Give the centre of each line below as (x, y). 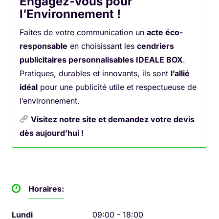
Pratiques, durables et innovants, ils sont (95, 73)
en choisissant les (102, 46)
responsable (44, 46)
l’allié (180, 73)
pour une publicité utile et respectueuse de (117, 87)
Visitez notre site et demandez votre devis (113, 119)
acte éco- (165, 32)
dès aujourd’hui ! (52, 133)
